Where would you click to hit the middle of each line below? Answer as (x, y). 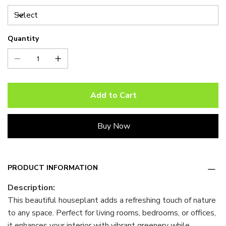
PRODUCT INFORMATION (53, 168)
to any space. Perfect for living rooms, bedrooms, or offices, (112, 213)
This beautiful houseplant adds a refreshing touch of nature (112, 200)
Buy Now (114, 126)
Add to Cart (114, 95)
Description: (32, 188)
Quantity (23, 39)
